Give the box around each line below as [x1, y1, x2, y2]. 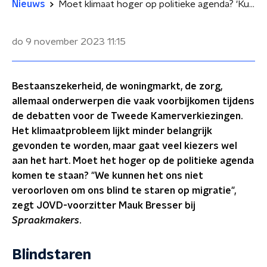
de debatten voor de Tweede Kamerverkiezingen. [12, 111, 243, 121]
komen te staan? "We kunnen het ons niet [12, 171, 203, 181]
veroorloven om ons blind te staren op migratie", [12, 186, 236, 195]
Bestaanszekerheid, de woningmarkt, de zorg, [12, 82, 222, 91]
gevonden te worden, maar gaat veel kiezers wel [12, 141, 237, 151]
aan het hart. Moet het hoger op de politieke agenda [12, 156, 254, 166]
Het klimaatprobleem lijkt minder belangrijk [12, 126, 212, 136]
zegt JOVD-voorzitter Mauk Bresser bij [12, 201, 195, 210]
